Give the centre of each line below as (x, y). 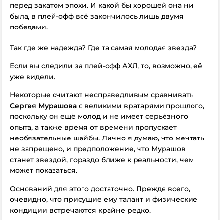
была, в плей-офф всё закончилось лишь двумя (97, 16)
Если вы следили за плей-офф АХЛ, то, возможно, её (106, 66)
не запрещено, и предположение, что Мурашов (98, 149)
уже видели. (32, 77)
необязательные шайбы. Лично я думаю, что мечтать (107, 138)
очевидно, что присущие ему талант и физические (104, 199)
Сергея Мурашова (43, 106)
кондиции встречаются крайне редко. (81, 210)
